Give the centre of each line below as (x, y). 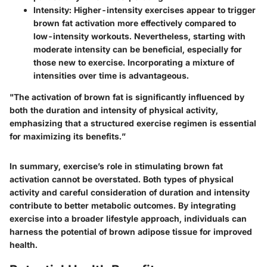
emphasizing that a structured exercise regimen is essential (133, 123)
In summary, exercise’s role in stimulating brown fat (116, 166)
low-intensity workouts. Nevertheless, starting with (139, 36)
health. (24, 245)
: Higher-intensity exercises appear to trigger (162, 10)
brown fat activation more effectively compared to (135, 23)
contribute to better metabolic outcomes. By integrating (123, 205)
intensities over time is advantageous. (111, 75)
